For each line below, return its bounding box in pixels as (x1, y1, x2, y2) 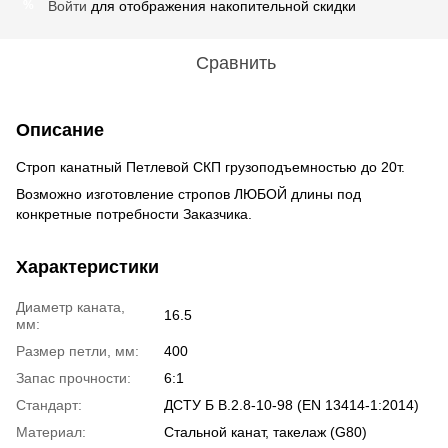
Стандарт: (16, 396, 82, 413)
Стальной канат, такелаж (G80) (164, 423, 367, 440)
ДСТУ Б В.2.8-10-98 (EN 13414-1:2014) (164, 396, 419, 413)
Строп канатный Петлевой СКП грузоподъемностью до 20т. (16, 158, 405, 175)
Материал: (16, 423, 86, 440)
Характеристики (16, 256, 159, 277)
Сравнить (196, 52, 276, 73)
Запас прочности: (16, 369, 131, 386)
